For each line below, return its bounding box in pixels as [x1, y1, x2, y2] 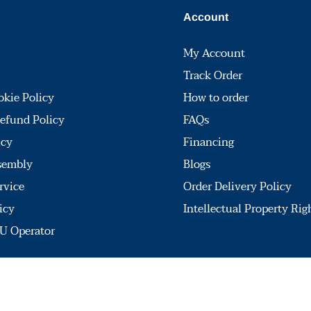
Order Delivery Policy [183, 176, 292, 196]
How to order [183, 87, 249, 108]
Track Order [183, 65, 242, 85]
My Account [183, 43, 245, 63]
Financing [183, 132, 234, 152]
